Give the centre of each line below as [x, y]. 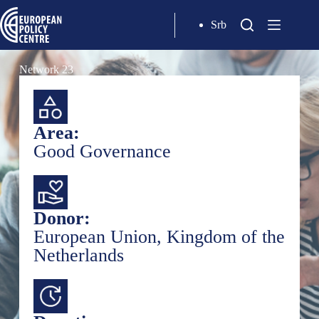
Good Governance [102, 151]
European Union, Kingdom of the [159, 237]
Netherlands [78, 255]
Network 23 [46, 69]
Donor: [62, 218]
